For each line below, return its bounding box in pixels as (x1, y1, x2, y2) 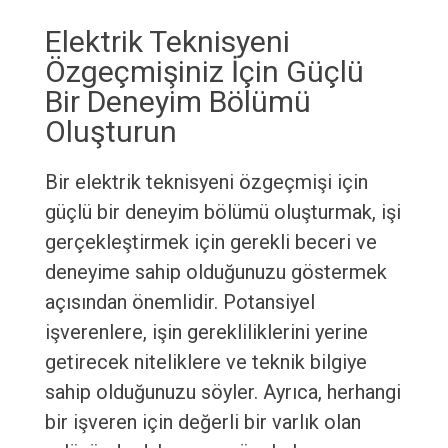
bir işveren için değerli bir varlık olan (44, 410, 361, 435)
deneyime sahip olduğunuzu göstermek (44, 260, 387, 285)
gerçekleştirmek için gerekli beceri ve (44, 230, 377, 255)
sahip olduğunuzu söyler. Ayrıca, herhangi (44, 380, 401, 405)
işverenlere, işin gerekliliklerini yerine (44, 320, 368, 345)
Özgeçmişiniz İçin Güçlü (44, 54, 364, 90)
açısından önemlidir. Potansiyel (44, 290, 315, 315)
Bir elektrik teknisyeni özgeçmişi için (44, 170, 368, 195)
